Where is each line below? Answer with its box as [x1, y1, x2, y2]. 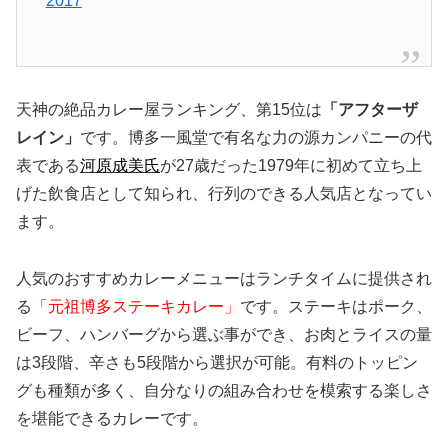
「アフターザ [322, 101, 418, 119]
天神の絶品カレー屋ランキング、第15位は [16, 101, 322, 119]
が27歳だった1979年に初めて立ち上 [160, 157, 422, 175]
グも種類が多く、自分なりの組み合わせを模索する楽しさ [16, 381, 432, 399]
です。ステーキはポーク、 [240, 297, 432, 315]
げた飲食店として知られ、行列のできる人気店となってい [16, 185, 432, 203]
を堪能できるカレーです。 [16, 409, 208, 427]
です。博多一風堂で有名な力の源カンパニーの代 [80, 129, 432, 147]
